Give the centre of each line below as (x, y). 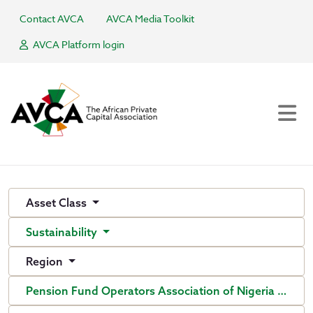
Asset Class (58, 203)
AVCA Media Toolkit (150, 19)
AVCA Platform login (78, 44)
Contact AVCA (52, 19)
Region (46, 261)
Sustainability (63, 232)
